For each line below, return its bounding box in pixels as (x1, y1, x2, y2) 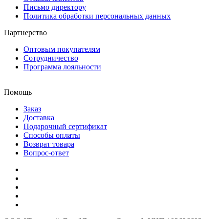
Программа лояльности (23, 62, 101, 71)
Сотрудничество (23, 53, 78, 62)
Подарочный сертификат (23, 122, 107, 131)
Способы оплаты (23, 131, 80, 139)
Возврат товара (23, 139, 74, 148)
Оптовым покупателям (23, 44, 100, 53)
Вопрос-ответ (23, 148, 69, 157)
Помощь (4, 88, 32, 96)
